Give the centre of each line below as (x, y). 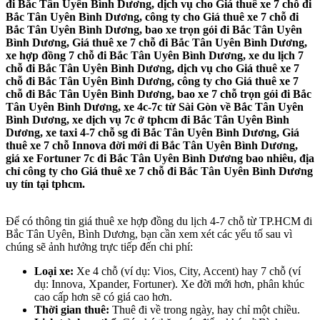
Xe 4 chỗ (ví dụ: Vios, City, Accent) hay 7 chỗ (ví (187, 271)
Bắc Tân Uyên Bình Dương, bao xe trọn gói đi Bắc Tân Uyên (154, 30)
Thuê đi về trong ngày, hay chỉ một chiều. (205, 310)
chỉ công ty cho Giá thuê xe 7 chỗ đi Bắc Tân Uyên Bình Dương (159, 171)
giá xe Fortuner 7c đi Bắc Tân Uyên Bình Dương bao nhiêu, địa (160, 159)
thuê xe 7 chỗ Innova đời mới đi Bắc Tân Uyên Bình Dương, (152, 146)
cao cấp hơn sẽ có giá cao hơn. (103, 297)
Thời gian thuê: (72, 310)
